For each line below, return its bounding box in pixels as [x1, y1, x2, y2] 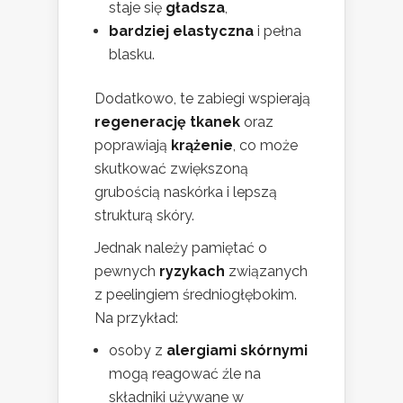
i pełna [254, 22, 301, 40]
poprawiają [94, 136, 171, 154]
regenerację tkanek [94, 112, 240, 130]
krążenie [171, 136, 233, 154]
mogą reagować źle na [109, 364, 261, 382]
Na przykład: [94, 309, 178, 327]
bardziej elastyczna [109, 22, 254, 40]
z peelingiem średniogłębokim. [94, 285, 297, 303]
